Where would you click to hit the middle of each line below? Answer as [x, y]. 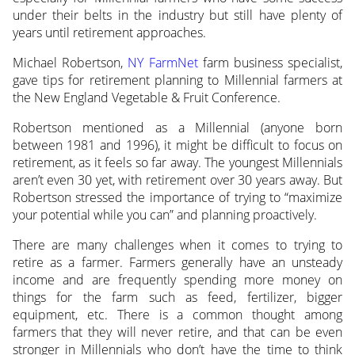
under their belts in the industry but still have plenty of [177, 15]
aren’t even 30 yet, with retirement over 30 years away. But [177, 180]
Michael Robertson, [70, 63]
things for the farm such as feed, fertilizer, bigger [177, 298]
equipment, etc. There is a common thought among [177, 315]
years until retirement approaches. [109, 33]
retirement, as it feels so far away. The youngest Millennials [177, 163]
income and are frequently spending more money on [177, 280]
